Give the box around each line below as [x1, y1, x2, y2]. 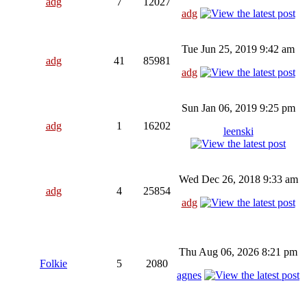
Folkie [40, 257, 67, 269]
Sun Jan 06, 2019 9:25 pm [181, 101, 295, 114]
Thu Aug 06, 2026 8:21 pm [179, 245, 297, 258]
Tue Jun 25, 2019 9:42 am [182, 42, 295, 55]
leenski [223, 125, 254, 137]
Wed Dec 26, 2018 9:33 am [178, 173, 298, 185]
